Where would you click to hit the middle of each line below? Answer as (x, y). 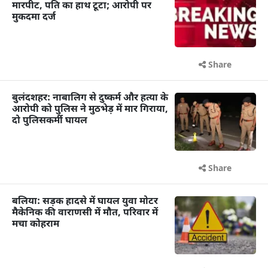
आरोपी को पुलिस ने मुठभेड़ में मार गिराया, (90, 109)
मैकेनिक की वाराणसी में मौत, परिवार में (85, 213)
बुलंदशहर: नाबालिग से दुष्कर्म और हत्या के (90, 98)
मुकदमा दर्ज (34, 17)
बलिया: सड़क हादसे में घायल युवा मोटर (85, 202)
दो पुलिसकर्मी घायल (50, 121)
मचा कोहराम (36, 225)
